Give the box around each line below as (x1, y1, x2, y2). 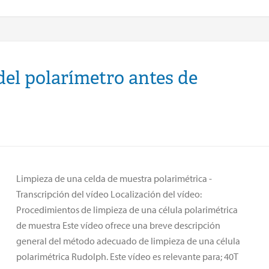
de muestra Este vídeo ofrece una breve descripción (16, 219, 220, 231)
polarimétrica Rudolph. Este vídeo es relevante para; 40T (16, 250, 238, 262)
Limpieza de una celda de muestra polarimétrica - (16, 172, 212, 184)
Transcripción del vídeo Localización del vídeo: (16, 187, 202, 200)
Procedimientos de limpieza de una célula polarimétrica (16, 203, 238, 216)
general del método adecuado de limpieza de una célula (16, 234, 240, 247)
